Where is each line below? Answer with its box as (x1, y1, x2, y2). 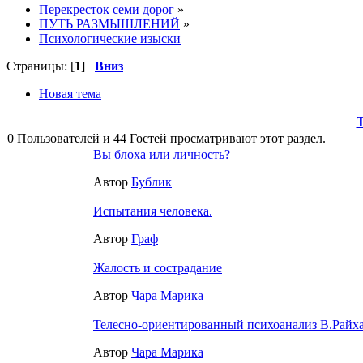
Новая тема (39, 86, 101, 100)
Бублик (131, 174, 172, 189)
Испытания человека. (93, 203, 212, 218)
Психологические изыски (39, 31, 181, 45)
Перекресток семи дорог (39, 2, 174, 16)
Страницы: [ (6, 58, 75, 73)
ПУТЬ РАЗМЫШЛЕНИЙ (39, 16, 180, 31)
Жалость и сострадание (93, 260, 222, 275)
